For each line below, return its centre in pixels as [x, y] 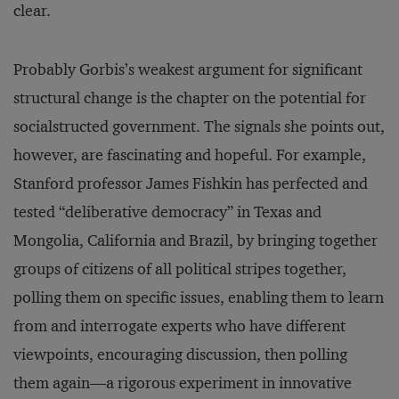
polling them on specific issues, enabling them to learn [199, 297]
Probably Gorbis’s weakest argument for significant [188, 69]
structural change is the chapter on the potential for [190, 98]
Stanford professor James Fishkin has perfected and [191, 183]
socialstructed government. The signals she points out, [199, 126]
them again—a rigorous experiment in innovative [183, 383]
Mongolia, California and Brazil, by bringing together [195, 240]
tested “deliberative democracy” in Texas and [167, 212]
